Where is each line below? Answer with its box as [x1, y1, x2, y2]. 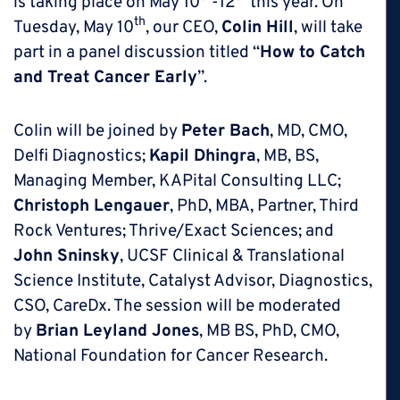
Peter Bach [181, 120, 270, 142]
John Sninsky [13, 245, 120, 267]
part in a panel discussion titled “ [13, 41, 260, 63]
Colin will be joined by [13, 120, 181, 142]
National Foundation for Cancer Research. [13, 345, 328, 367]
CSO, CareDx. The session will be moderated [13, 295, 341, 317]
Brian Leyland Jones [36, 320, 199, 342]
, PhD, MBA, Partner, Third [170, 195, 359, 217]
